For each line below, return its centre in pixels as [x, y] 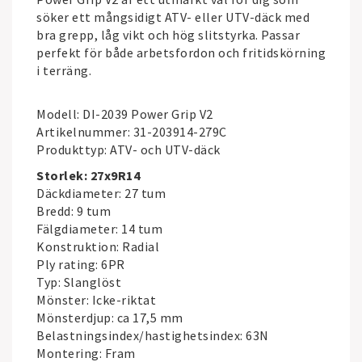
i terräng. [64, 70]
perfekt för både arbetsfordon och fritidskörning [181, 53]
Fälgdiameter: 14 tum [99, 229]
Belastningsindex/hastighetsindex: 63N [153, 335]
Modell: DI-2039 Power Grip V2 [125, 114]
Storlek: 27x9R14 [88, 175]
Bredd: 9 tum [74, 211]
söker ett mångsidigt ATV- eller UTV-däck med [173, 17]
